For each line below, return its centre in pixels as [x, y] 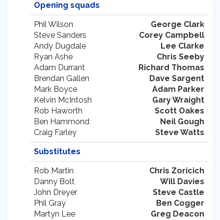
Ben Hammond [62, 122]
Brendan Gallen [62, 78]
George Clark [178, 24]
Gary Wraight [178, 100]
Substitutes [57, 151]
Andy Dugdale [60, 46]
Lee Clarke [182, 46]
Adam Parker [178, 89]
